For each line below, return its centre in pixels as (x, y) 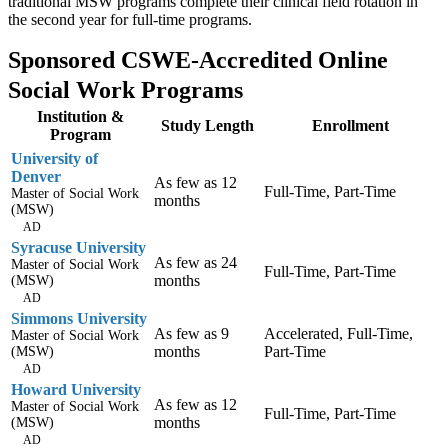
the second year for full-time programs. (130, 19)
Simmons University (79, 318)
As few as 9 (191, 333)
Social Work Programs (125, 89)
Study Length (207, 125)
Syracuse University (78, 247)
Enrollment (350, 125)
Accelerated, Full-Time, (338, 333)
